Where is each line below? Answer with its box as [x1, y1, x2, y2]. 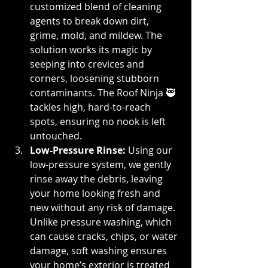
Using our [128, 143, 175, 157]
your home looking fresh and [30, 186, 163, 200]
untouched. [30, 129, 82, 142]
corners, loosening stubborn [30, 71, 162, 85]
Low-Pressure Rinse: [30, 143, 128, 157]
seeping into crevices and [30, 57, 147, 71]
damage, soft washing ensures [30, 243, 169, 257]
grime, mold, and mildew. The [30, 28, 165, 42]
